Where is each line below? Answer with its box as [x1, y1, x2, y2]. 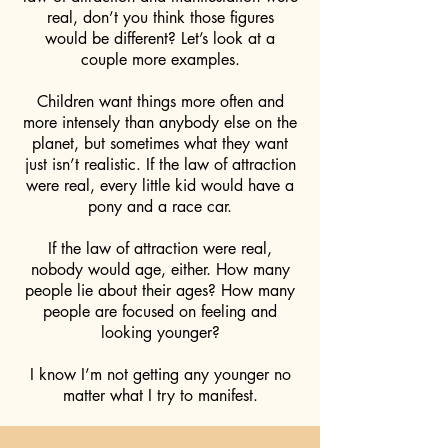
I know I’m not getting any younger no [29, 364, 291, 385]
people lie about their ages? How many [25, 280, 295, 301]
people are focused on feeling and [43, 301, 277, 322]
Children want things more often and [36, 91, 284, 112]
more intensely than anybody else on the [23, 112, 297, 133]
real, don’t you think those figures [46, 7, 274, 28]
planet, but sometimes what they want [32, 133, 288, 154]
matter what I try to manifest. [62, 385, 258, 406]
